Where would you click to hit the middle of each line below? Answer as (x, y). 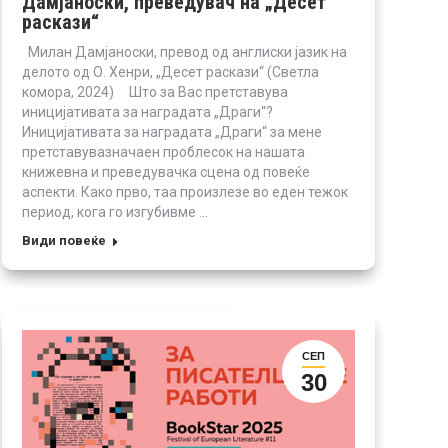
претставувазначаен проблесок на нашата (163, 151)
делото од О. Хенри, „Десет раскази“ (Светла (170, 71)
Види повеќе (64, 240)
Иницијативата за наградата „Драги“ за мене (172, 131)
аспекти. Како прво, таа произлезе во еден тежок (185, 191)
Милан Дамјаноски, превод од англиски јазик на (184, 51)
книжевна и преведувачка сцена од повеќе (166, 171)
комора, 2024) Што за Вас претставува (155, 91)
